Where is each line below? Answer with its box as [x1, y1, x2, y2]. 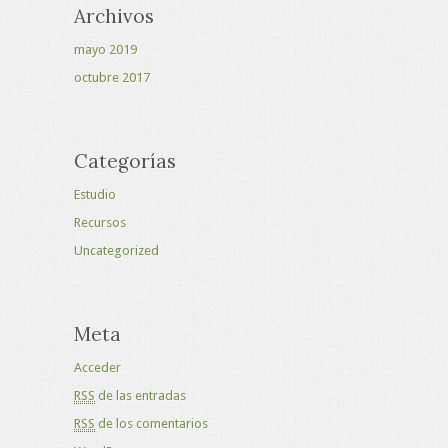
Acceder [74, 360, 121, 375]
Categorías [74, 149, 176, 173]
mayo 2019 [74, 42, 137, 57]
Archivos [74, 4, 154, 28]
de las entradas [95, 388, 186, 403]
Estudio [74, 187, 116, 202]
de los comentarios [95, 416, 208, 431]
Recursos [74, 215, 126, 230]
